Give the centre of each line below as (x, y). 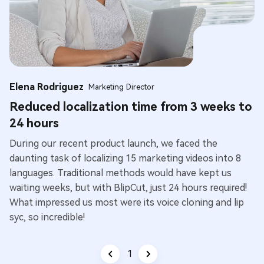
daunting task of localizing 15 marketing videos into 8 (125, 158)
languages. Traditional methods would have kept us (121, 173)
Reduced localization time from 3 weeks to (131, 106)
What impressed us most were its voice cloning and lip (127, 202)
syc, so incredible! (47, 217)
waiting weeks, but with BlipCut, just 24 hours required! (128, 187)
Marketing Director (121, 87)
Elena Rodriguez (47, 87)
